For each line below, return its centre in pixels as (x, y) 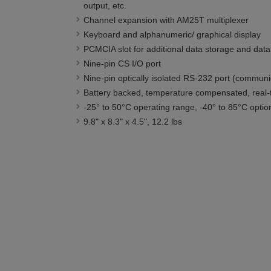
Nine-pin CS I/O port (122, 64)
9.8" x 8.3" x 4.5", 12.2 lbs (132, 122)
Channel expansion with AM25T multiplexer (166, 20)
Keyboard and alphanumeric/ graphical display (172, 34)
